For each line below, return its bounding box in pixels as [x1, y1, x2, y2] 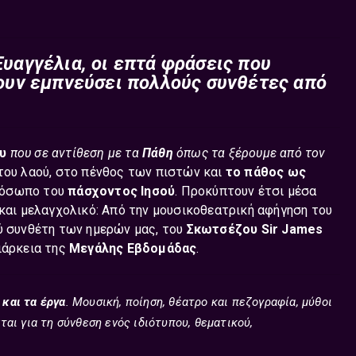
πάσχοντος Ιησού [68, 184, 176, 199]
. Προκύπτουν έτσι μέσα [175, 184, 317, 199]
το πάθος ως [225, 164, 307, 180]
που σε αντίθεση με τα [10, 145, 143, 161]
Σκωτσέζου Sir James [186, 222, 323, 237]
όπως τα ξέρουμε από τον [176, 145, 326, 161]
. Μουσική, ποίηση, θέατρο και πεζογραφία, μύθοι [65, 295, 333, 309]
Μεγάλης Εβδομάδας [69, 241, 197, 256]
